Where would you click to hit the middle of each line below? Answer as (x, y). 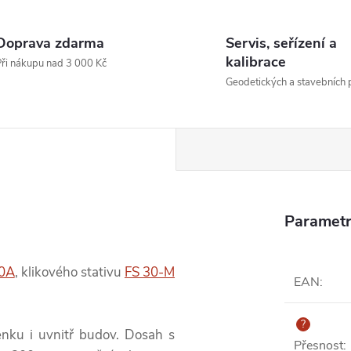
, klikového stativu (69, 272)
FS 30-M (150, 272)
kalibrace (256, 62)
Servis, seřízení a (281, 43)
